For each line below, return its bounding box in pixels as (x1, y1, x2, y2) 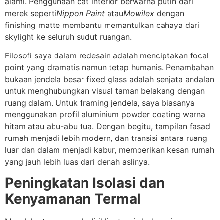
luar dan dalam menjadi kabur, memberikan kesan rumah (5, 145, 214, 155)
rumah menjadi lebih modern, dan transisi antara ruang (5, 133, 207, 143)
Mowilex (123, 8, 154, 18)
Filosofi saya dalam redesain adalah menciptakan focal (5, 51, 209, 61)
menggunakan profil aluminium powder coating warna (5, 110, 205, 120)
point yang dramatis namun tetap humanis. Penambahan (5, 62, 214, 73)
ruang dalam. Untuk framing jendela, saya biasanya (5, 98, 194, 108)
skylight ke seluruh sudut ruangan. (5, 31, 132, 42)
